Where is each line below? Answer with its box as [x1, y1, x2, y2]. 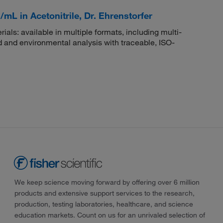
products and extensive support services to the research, [14, 188, 195, 198]
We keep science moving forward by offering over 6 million [14, 177, 200, 187]
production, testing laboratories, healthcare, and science [14, 199, 193, 209]
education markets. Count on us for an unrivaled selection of [14, 210, 205, 220]
